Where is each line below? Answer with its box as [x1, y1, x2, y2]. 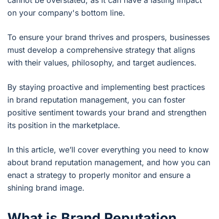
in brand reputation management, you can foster [7, 95, 185, 105]
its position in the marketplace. [7, 120, 120, 131]
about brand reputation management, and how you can [7, 157, 210, 168]
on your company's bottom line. [7, 8, 128, 18]
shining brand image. [7, 183, 85, 193]
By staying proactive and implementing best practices [7, 82, 205, 92]
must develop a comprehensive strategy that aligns [7, 45, 195, 55]
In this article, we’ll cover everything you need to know [7, 145, 209, 155]
